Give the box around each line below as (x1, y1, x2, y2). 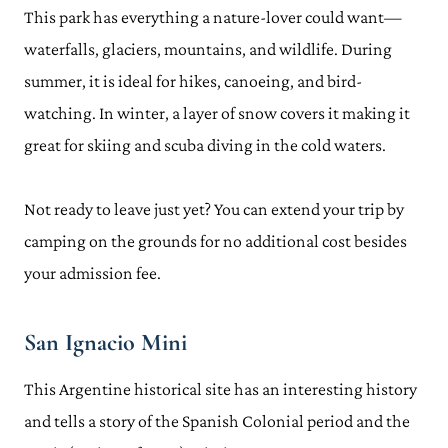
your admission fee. (24, 263, 161, 283)
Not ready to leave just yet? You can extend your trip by (24, 199, 404, 219)
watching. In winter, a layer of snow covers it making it (24, 103, 410, 123)
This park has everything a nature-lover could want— (24, 7, 402, 27)
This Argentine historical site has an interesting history (24, 379, 417, 399)
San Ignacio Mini (24, 328, 187, 357)
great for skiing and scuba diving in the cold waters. (24, 135, 386, 155)
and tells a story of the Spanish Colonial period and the (24, 411, 410, 431)
